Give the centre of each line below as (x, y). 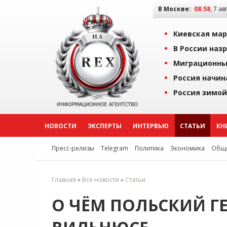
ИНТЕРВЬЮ (151, 126)
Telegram (115, 148)
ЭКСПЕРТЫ (105, 126)
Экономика (187, 148)
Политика (149, 148)
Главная (64, 180)
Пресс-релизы (73, 148)
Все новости (101, 180)
